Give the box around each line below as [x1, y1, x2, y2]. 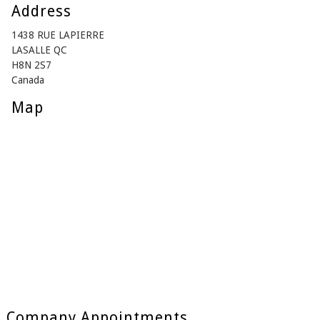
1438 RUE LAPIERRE [11, 29, 104, 41]
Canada [11, 74, 44, 86]
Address [11, 2, 71, 21]
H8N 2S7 [11, 59, 51, 71]
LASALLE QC [11, 44, 67, 56]
